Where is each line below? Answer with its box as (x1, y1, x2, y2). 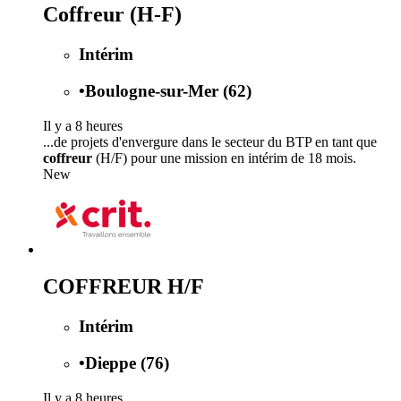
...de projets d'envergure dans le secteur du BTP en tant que (43, 133, 377, 149)
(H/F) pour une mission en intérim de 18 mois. (92, 149, 356, 166)
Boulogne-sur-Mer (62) (85, 81, 252, 100)
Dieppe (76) (85, 354, 169, 373)
